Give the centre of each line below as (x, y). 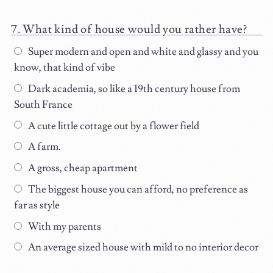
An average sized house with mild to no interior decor (142, 248)
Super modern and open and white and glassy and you (142, 52)
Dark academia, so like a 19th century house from (133, 89)
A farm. (43, 147)
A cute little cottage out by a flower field (112, 126)
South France (44, 105)
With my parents (63, 226)
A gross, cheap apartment (82, 168)
